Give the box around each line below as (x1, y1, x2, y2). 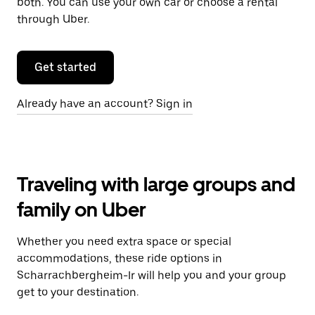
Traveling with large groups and (17, 172, 295, 196)
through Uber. (17, 13, 89, 26)
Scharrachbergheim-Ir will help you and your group (17, 269, 286, 282)
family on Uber (17, 198, 146, 221)
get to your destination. (17, 285, 139, 299)
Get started (34, 60, 96, 74)
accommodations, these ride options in (17, 252, 222, 265)
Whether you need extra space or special (17, 235, 231, 248)
